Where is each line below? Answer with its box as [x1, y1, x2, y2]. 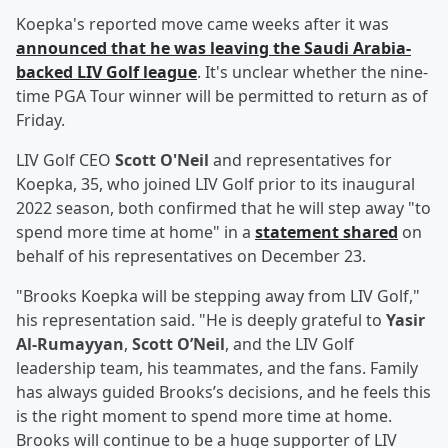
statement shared [255, 221, 398, 244]
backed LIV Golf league [16, 61, 197, 84]
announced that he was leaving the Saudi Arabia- [16, 37, 411, 60]
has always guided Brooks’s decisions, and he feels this [16, 381, 431, 404]
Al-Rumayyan [16, 333, 124, 356]
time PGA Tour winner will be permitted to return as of [16, 85, 428, 108]
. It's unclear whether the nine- [197, 61, 428, 84]
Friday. [16, 109, 65, 132]
